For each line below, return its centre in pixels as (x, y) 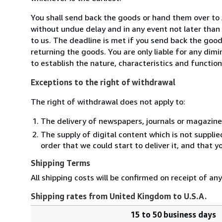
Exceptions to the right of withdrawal (103, 82)
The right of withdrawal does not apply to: (108, 101)
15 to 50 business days (173, 214)
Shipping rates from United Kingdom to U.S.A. (119, 196)
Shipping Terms (60, 163)
